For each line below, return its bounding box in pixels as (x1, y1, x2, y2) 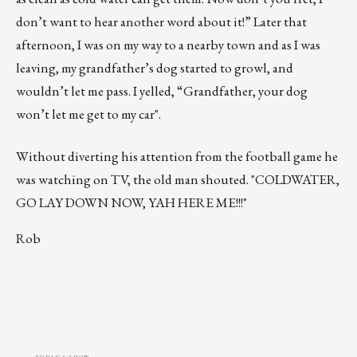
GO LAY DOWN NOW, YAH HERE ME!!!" (16, 194, 247, 212)
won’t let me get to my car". (16, 105, 161, 124)
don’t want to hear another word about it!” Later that (16, 13, 307, 31)
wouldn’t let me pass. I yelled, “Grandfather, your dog (16, 82, 308, 100)
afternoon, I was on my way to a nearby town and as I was (16, 36, 320, 54)
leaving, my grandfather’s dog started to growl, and (16, 59, 293, 77)
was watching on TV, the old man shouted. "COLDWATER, (16, 171, 339, 189)
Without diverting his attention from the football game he (16, 147, 338, 166)
